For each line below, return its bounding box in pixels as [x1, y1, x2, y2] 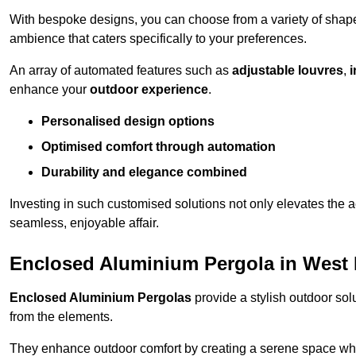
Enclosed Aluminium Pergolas [10, 291, 192, 305]
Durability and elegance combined [41, 165, 247, 180]
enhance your [10, 83, 90, 97]
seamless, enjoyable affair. [10, 216, 159, 230]
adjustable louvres [232, 64, 343, 78]
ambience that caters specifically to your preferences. [10, 32, 307, 46]
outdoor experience [90, 83, 208, 97]
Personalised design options [41, 114, 215, 129]
